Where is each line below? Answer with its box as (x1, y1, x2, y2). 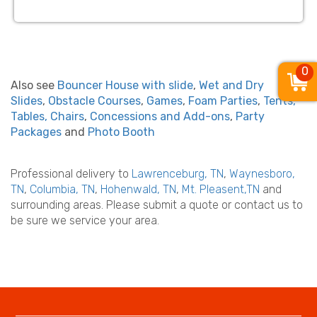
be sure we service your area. (11, 214, 159, 227)
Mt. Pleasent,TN (182, 183, 260, 196)
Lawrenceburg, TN (132, 167, 224, 180)
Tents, (263, 94, 296, 108)
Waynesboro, (229, 167, 295, 180)
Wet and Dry (199, 79, 264, 92)
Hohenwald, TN (100, 183, 176, 196)
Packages (11, 125, 62, 139)
